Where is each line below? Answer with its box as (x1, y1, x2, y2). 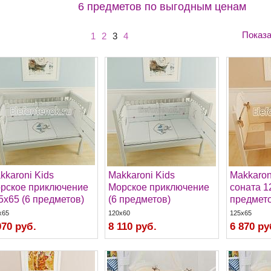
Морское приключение (108, 181, 209, 192)
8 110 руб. (108, 220, 157, 232)
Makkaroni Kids (108, 169, 175, 180)
